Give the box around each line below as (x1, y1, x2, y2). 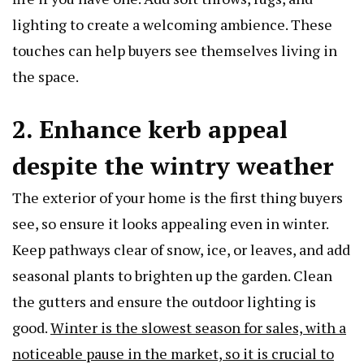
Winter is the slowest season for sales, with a (50, 318, 346, 338)
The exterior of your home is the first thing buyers (12, 188, 343, 208)
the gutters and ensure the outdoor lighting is (12, 292, 316, 312)
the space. (12, 67, 79, 87)
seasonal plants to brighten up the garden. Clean (12, 266, 332, 286)
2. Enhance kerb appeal (12, 113, 288, 146)
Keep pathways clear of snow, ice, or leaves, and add (12, 240, 350, 260)
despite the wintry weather (12, 149, 334, 183)
